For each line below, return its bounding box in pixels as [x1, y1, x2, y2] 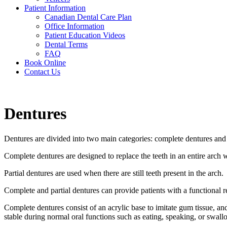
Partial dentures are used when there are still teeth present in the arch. [4, 168, 223, 177]
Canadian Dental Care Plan [45, 13, 132, 21]
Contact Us [24, 67, 60, 76]
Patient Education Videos [45, 31, 125, 40]
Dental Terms [45, 40, 88, 49]
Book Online [24, 58, 66, 67]
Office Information [45, 22, 104, 30]
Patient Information [24, 4, 86, 12]
